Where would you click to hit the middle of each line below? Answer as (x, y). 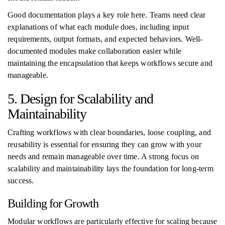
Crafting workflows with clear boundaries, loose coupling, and (109, 132)
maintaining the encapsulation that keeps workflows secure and (110, 63)
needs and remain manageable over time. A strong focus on (103, 156)
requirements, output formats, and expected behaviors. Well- (105, 39)
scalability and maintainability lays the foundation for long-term (110, 168)
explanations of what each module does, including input (98, 27)
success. (21, 181)
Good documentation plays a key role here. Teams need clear (107, 15)
